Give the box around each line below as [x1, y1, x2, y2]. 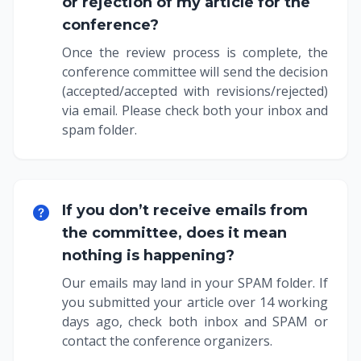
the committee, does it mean [62, 223, 287, 242]
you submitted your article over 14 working [62, 293, 328, 311]
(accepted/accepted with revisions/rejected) [62, 81, 328, 100]
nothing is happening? [62, 246, 234, 264]
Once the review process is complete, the [62, 43, 328, 61]
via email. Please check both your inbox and [62, 101, 328, 119]
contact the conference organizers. [62, 331, 272, 350]
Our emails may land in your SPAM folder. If [62, 273, 328, 292]
